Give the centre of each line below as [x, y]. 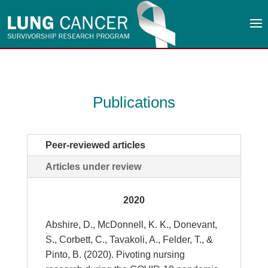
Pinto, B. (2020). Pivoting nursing [115, 255]
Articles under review [93, 167]
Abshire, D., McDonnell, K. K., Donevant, [131, 225]
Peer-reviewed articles [95, 145]
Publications [134, 102]
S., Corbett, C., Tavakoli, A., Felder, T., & [129, 240]
